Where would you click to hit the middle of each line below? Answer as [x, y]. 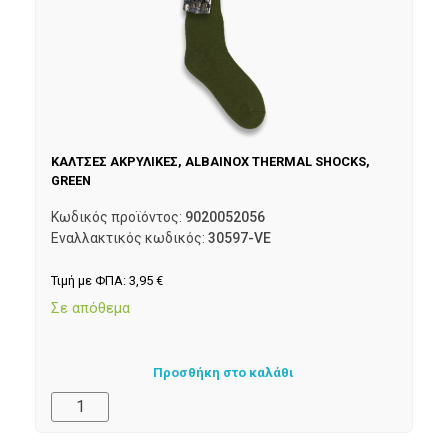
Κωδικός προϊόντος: [118, 216]
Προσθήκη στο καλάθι [224, 373]
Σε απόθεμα [90, 307]
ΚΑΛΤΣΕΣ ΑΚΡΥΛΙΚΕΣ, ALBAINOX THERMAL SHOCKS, [210, 162]
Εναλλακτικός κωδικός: [129, 237]
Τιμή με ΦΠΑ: [90, 281]
